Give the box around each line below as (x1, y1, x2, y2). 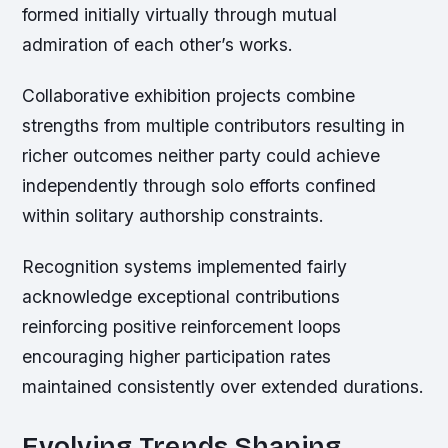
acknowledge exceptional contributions (22, 286, 341, 308)
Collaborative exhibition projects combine (22, 85, 356, 107)
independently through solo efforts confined (22, 175, 377, 197)
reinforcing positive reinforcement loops (22, 316, 342, 338)
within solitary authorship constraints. (22, 205, 325, 227)
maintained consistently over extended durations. (22, 376, 425, 398)
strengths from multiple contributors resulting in (22, 115, 406, 137)
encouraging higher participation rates (22, 346, 332, 368)
